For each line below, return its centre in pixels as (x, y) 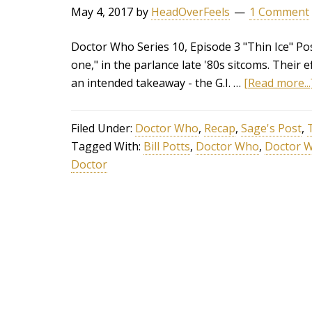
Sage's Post (271, 128)
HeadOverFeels (190, 12)
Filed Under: (103, 128)
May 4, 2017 (102, 12)
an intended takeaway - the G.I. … (157, 83)
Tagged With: (107, 146)
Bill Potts (167, 146)
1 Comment (279, 12)
